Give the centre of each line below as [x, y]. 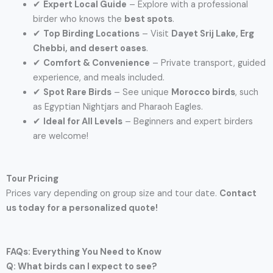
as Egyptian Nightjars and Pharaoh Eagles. [118, 107]
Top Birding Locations [91, 34]
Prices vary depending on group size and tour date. [113, 193]
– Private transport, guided [207, 63]
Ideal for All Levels [83, 121]
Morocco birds [203, 92]
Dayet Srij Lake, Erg [212, 34]
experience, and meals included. [98, 77]
